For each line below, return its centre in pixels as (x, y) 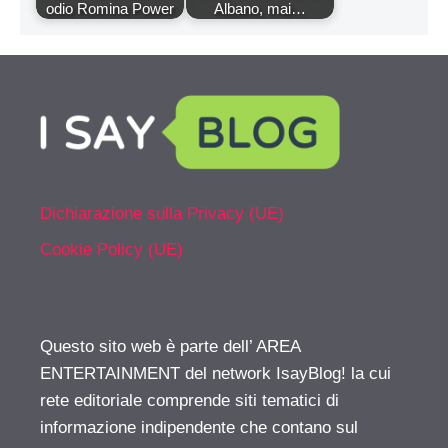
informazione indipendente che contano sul (199, 427)
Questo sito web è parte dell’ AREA (170, 346)
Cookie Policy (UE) (111, 249)
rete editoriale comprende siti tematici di (189, 400)
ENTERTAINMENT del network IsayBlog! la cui (215, 373)
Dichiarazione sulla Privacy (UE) (162, 214)
